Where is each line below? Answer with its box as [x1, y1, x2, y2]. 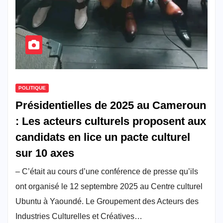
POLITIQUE [18, 85, 46, 91]
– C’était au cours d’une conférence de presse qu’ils [15, 167, 198, 176]
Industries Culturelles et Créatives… [15, 212, 142, 221]
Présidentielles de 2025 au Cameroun [15, 99, 206, 111]
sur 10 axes [15, 146, 74, 159]
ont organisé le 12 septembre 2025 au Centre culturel [15, 182, 203, 191]
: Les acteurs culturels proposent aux [15, 114, 206, 127]
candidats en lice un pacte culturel [15, 130, 190, 143]
